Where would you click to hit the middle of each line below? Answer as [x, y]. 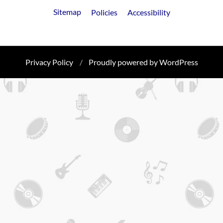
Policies [104, 12]
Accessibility [149, 12]
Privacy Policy [49, 62]
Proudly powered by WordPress [143, 62]
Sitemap [67, 11]
